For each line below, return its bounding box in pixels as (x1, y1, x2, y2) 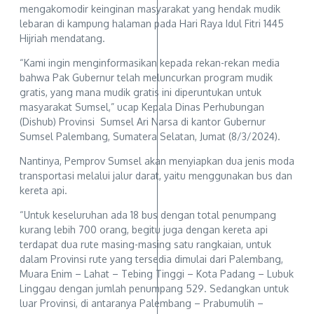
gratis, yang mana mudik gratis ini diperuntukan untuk (20, 86, 261, 98)
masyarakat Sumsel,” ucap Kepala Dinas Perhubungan (20, 100, 264, 113)
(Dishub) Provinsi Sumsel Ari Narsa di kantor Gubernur (20, 115, 266, 128)
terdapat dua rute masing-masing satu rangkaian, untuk (20, 238, 271, 250)
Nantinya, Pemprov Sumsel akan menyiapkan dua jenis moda (20, 154, 294, 167)
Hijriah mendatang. (20, 32, 105, 44)
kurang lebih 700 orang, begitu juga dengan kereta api (20, 223, 268, 235)
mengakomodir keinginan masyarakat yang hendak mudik (20, 2, 280, 15)
